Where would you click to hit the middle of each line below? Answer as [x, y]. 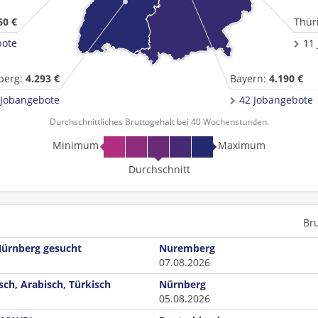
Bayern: [250, 78]
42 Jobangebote [276, 100]
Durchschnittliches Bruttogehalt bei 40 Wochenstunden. [159, 122]
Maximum [242, 145]
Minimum [76, 145]
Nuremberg [187, 248]
